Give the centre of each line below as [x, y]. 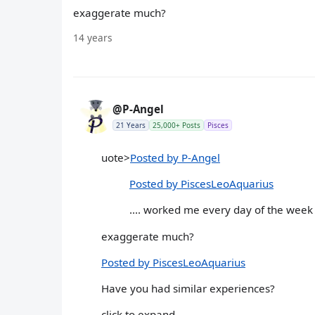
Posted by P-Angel [175, 157]
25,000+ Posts [176, 125]
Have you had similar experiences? [188, 288]
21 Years [131, 125]
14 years [93, 37]
